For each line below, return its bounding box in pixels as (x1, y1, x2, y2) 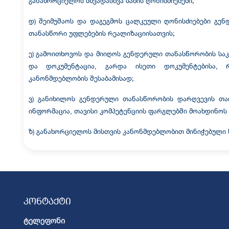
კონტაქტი (23, 195, 71, 207)
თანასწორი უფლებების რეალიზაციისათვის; (28, 29, 175, 38)
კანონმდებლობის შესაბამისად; (28, 74, 134, 83)
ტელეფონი (23, 215, 65, 225)
